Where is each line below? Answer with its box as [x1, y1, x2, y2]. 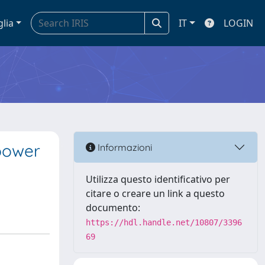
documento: [86, 201, 140, 214]
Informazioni [95, 141, 152, 153]
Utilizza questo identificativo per [86, 173, 230, 186]
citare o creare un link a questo [86, 187, 225, 200]
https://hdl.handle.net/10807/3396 [86, 218, 242, 227]
